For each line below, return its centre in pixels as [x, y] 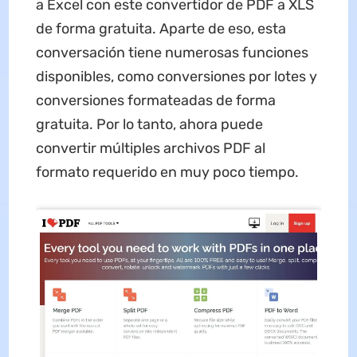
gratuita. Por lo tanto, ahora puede [149, 124]
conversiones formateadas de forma [155, 100]
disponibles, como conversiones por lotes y [176, 76]
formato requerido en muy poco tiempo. [167, 172]
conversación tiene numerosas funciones [172, 52]
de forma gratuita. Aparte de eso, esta [161, 28]
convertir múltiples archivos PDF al [150, 148]
